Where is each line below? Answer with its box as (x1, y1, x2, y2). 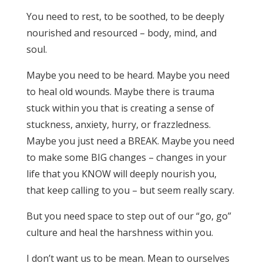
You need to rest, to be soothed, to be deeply (26, 9, 224, 23)
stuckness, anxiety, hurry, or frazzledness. (26, 117, 211, 131)
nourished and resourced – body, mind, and (26, 26, 217, 39)
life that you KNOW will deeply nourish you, (26, 167, 217, 180)
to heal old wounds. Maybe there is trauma (26, 85, 214, 98)
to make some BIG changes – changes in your (26, 150, 227, 164)
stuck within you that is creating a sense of (26, 101, 214, 114)
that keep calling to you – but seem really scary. (26, 183, 234, 197)
